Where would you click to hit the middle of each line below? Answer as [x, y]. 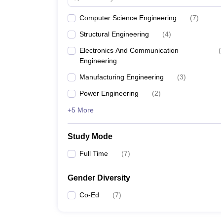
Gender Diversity [99, 178]
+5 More [81, 110]
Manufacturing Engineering [122, 77]
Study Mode [90, 136]
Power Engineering [109, 93]
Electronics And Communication [129, 50]
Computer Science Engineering [128, 18]
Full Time [94, 153]
